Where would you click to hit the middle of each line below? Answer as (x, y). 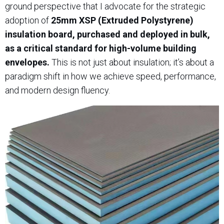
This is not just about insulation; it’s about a (132, 62)
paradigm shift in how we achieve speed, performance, (110, 76)
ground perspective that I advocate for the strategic (105, 6)
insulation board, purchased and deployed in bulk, (107, 34)
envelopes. (27, 62)
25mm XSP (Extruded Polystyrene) (122, 20)
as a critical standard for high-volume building (101, 48)
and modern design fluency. (57, 90)
